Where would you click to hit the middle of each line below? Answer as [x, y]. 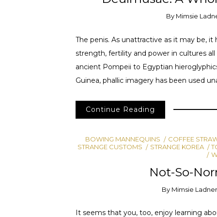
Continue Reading [120, 110]
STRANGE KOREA [177, 147]
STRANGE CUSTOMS [110, 147]
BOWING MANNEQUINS [123, 139]
